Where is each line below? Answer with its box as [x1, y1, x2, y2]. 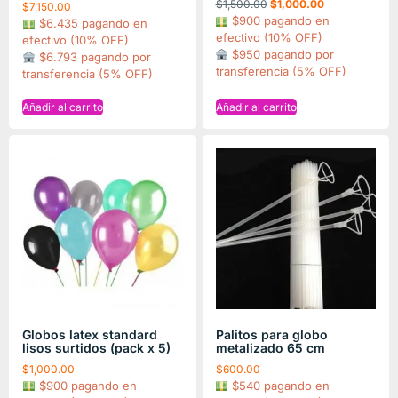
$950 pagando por [228, 47, 335, 62]
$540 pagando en [228, 378, 330, 393]
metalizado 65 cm [215, 339, 325, 355]
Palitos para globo [215, 326, 328, 342]
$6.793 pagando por [35, 50, 151, 65]
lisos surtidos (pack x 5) [22, 339, 171, 355]
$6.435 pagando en [35, 16, 147, 31]
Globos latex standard [22, 326, 157, 342]
